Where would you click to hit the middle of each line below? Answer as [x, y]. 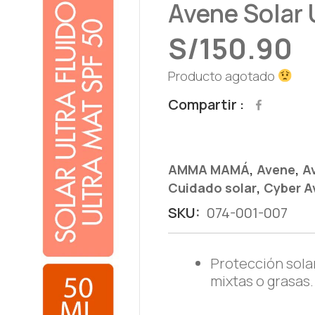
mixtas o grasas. [262, 281]
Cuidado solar [212, 188]
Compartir [202, 104]
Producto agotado [223, 76]
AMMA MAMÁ [209, 169]
